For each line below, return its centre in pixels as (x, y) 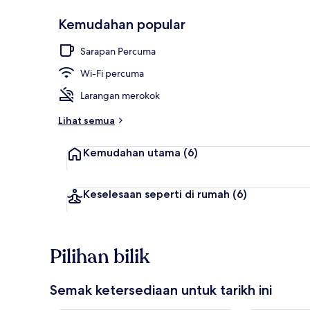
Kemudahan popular (122, 24)
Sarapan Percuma (118, 51)
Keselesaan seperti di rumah (156, 194)
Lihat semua (86, 120)
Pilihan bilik (100, 256)
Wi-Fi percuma (112, 73)
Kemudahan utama (132, 152)
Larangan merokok (120, 95)
